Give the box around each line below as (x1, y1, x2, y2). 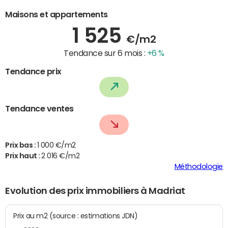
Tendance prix (5, 67, 62, 75)
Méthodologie (174, 163, 223, 170)
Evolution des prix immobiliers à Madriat (5, 186, 185, 196)
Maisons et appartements (5, 10, 108, 18)
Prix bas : (5, 141, 37, 149)
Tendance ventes (5, 104, 74, 113)
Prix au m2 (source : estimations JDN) (49, 211, 138, 220)
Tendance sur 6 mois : (64, 48, 147, 57)
